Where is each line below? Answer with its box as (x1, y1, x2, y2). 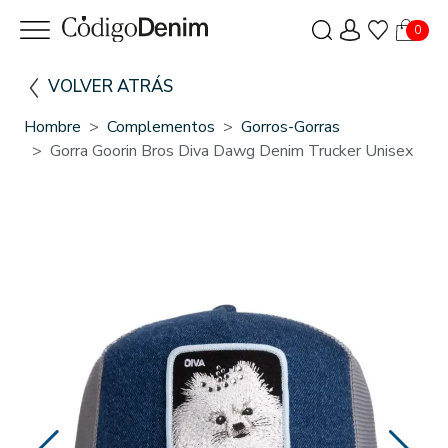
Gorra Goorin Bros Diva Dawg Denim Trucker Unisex (50, 139, 413, 162)
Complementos (107, 115, 215, 138)
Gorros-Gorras (241, 115, 340, 138)
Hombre (24, 115, 81, 138)
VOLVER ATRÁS (48, 74, 173, 98)
